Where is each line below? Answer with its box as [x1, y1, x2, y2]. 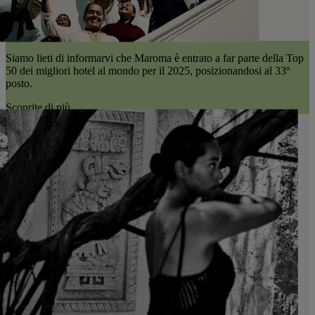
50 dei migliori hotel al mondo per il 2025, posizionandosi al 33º [6, 65, 290, 77]
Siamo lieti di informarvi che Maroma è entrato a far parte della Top [6, 52, 304, 65]
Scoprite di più [6, 101, 70, 114]
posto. [6, 77, 32, 90]
